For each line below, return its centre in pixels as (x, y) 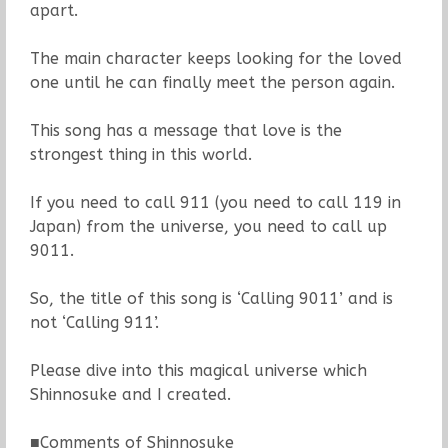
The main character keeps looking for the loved (215, 58)
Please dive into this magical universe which (198, 370)
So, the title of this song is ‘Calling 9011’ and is (211, 298)
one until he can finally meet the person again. (212, 82)
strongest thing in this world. (140, 154)
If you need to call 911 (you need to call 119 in (215, 202)
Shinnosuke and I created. (130, 394)
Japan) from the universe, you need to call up (208, 226)
